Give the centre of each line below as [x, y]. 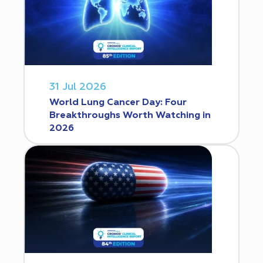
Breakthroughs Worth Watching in [130, 115]
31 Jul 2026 [78, 87]
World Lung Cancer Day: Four [118, 102]
